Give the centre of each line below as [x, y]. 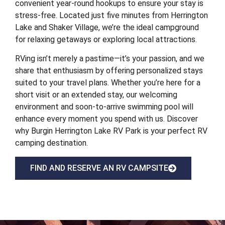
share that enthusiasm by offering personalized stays [109, 71]
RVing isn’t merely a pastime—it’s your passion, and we [110, 59]
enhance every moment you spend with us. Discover [106, 119]
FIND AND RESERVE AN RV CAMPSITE [99, 168]
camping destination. [51, 143]
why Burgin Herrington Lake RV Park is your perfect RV [111, 131]
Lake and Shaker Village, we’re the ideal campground [107, 27]
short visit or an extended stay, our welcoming [96, 95]
